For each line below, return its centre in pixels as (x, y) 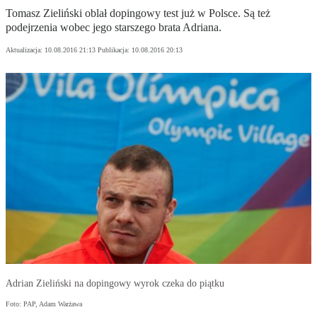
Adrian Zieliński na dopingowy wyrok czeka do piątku (115, 284)
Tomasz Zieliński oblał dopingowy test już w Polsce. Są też (138, 13)
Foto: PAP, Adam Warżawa (44, 304)
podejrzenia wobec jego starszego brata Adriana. (114, 28)
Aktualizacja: (25, 50)
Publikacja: (115, 50)
